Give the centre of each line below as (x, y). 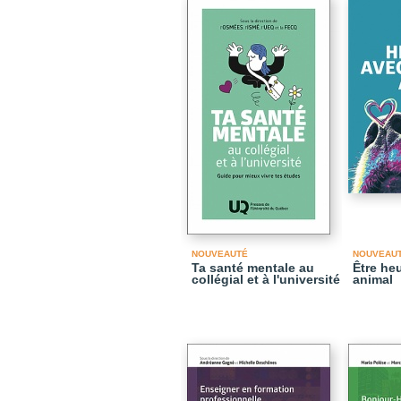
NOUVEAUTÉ (220, 254)
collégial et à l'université (266, 279)
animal (373, 279)
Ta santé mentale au (253, 268)
